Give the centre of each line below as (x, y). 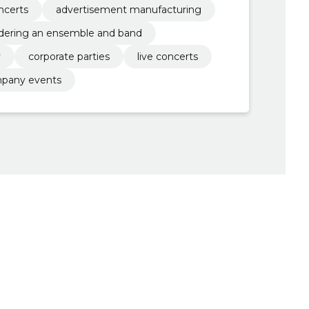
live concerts (167, 56)
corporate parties (69, 56)
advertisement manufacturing (128, 9)
